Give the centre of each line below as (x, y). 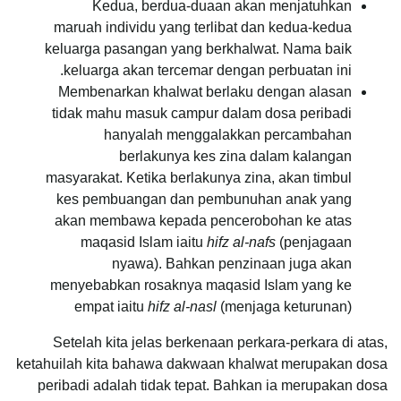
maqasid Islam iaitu (144, 242)
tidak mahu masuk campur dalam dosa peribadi (202, 113)
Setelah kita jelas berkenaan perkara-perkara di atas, (220, 342)
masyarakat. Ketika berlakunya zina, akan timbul (199, 177)
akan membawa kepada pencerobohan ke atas (203, 220)
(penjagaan (314, 242)
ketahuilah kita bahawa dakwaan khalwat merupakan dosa (202, 363)
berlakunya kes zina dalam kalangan (235, 156)
